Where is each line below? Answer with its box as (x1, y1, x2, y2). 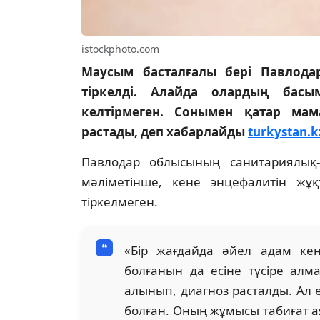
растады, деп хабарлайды (81, 124, 248, 141)
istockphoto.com (81, 42, 159, 56)
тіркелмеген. (81, 194, 158, 211)
